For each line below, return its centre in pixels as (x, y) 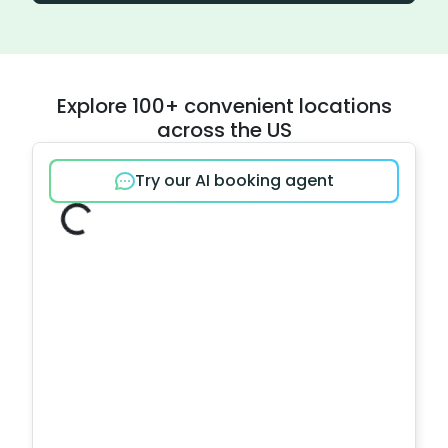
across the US (224, 130)
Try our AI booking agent (234, 180)
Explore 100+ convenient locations (224, 106)
